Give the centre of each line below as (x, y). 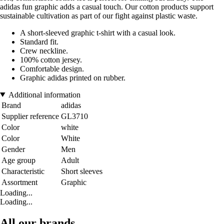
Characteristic (23, 171)
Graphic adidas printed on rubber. (73, 77)
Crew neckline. (44, 50)
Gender (13, 149)
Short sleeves (82, 171)
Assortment (19, 182)
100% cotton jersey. (51, 59)
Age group (18, 160)
